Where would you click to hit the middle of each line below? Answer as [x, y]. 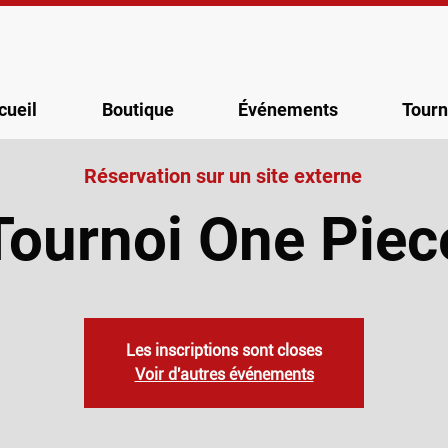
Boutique [137, 109]
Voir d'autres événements [224, 374]
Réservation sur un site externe [223, 175]
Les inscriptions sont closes [224, 350]
